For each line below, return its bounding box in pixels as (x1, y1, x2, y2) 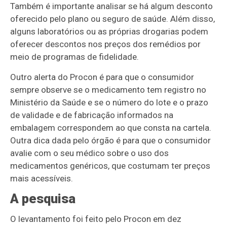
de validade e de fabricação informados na (10, 110, 174, 121)
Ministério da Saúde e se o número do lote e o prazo (10, 97, 209, 108)
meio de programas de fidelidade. (10, 52, 139, 62)
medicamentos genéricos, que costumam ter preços (10, 161, 211, 171)
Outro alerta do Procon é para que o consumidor (10, 72, 195, 83)
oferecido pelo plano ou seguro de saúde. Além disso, (10, 14, 215, 24)
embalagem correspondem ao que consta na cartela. (10, 123, 212, 133)
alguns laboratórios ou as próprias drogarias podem (10, 26, 209, 37)
